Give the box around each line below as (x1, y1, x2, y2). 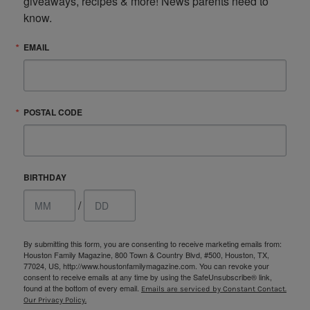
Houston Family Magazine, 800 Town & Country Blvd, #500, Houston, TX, (24, 248, 269, 260)
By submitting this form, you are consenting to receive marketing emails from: (24, 237, 282, 249)
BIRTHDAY (24, 170, 66, 183)
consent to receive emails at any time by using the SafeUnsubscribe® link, (24, 271, 272, 282)
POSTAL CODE (24, 105, 82, 118)
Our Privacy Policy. (24, 295, 86, 304)
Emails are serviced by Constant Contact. (141, 284, 286, 293)
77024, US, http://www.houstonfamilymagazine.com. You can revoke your (24, 259, 269, 271)
